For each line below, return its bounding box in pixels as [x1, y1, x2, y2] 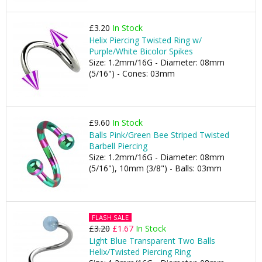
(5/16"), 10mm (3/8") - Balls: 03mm [89, 163, 222, 174]
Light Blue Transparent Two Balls [89, 235, 215, 246]
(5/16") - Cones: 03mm [89, 68, 175, 79]
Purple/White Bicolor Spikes [89, 46, 193, 57]
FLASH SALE [92, 213, 129, 222]
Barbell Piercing [89, 140, 147, 151]
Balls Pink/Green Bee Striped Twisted [89, 129, 229, 140]
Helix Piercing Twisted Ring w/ [89, 35, 202, 46]
